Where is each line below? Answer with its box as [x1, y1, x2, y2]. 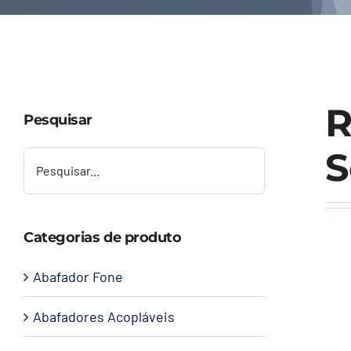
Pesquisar [24, 110, 92, 128]
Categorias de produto [24, 228, 182, 246]
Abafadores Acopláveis [33, 307, 175, 325]
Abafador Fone [33, 267, 123, 285]
